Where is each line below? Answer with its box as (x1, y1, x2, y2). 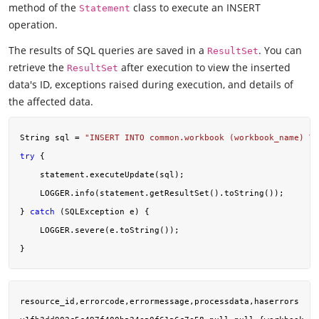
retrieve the (9, 60, 67, 74)
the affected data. (9, 94, 93, 108)
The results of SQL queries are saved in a (9, 43, 207, 57)
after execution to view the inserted (118, 60, 291, 74)
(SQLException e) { (55, 206, 150, 216)
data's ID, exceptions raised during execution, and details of (9, 77, 293, 91)
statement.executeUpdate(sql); (20, 169, 184, 179)
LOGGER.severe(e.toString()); (20, 224, 179, 235)
